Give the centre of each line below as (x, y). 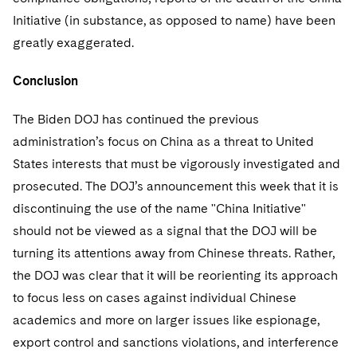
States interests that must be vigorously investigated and (177, 164)
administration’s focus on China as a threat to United (163, 141)
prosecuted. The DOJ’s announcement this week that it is (176, 186)
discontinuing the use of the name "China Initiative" (159, 208)
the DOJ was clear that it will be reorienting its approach (175, 275)
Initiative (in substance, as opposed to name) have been (174, 20)
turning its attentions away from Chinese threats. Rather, (174, 253)
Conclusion (45, 81)
